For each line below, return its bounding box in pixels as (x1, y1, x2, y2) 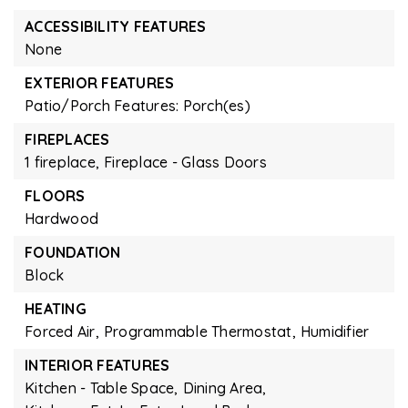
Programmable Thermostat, (103, 322, 296, 341)
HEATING (25, 300, 87, 318)
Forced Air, (25, 322, 99, 341)
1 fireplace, (25, 153, 99, 171)
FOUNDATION (25, 243, 121, 261)
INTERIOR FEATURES (25, 356, 170, 374)
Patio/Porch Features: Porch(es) (25, 97, 250, 115)
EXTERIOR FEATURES (25, 74, 175, 92)
